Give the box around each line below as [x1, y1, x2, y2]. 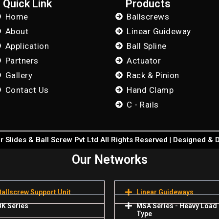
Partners [5, 55, 39, 66]
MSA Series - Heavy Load [136, 201, 217, 210]
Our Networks [71, 152, 148, 167]
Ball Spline [127, 41, 167, 51]
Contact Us [5, 85, 49, 95]
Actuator [127, 55, 161, 66]
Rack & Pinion [127, 70, 179, 80]
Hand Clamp [127, 85, 174, 95]
